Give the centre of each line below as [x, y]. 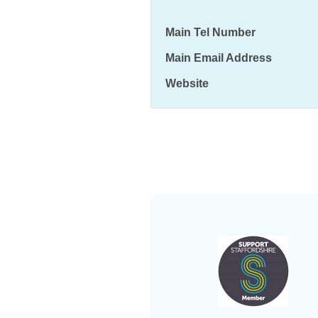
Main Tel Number [210, 32]
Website [187, 83]
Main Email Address [218, 58]
